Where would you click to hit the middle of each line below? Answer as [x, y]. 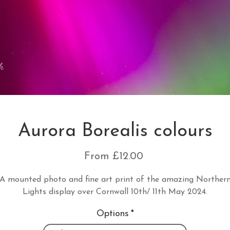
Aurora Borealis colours [115, 132]
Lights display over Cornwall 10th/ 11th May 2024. [115, 192]
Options [112, 214]
